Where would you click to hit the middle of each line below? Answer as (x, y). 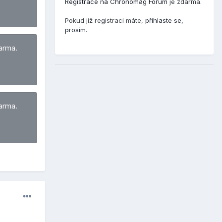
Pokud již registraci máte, (105, 21)
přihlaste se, (164, 21)
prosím (75, 30)
